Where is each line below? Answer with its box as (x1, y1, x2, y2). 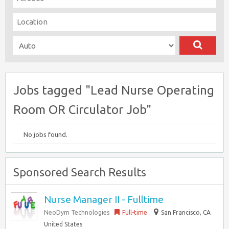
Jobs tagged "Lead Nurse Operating (13, 83, 214, 97)
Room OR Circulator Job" (13, 103, 151, 117)
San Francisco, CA (161, 209, 211, 216)
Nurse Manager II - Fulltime (44, 194, 164, 205)
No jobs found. (24, 131, 67, 138)
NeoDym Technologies (44, 209, 109, 216)
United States (44, 221, 82, 227)
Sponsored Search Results (13, 166, 146, 178)
